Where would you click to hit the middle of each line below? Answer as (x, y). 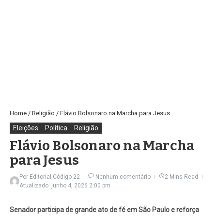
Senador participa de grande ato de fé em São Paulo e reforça (104, 210)
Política (56, 128)
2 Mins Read (181, 177)
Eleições (26, 128)
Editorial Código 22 (55, 177)
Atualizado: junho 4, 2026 (54, 186)
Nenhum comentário (123, 177)
